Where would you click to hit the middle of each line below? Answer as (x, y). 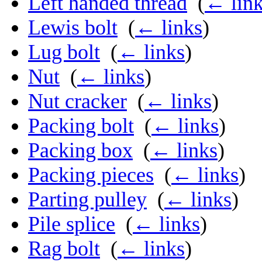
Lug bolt (64, 52)
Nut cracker (77, 101)
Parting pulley (87, 200)
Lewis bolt (73, 28)
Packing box (80, 151)
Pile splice (72, 224)
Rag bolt (64, 249)
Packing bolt (81, 126)
